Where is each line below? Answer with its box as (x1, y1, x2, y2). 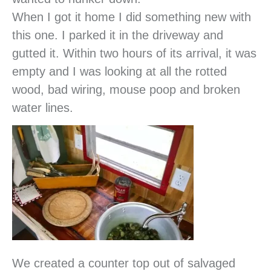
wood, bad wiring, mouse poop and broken (12, 82, 240, 96)
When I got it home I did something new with (12, 10, 251, 24)
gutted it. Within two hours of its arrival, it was (12, 46, 256, 60)
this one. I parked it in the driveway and (12, 28, 223, 42)
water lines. (12, 100, 73, 114)
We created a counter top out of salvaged (12, 256, 235, 270)
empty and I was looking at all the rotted (12, 64, 227, 78)
